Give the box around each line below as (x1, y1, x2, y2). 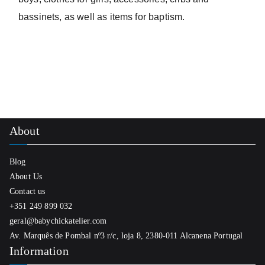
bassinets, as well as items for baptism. (18, 12, 185, 22)
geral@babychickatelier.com (9, 216, 107, 225)
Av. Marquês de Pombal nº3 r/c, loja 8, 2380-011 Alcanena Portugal (9, 231, 243, 240)
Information (9, 244, 69, 257)
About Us (9, 172, 43, 181)
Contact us (9, 187, 46, 196)
